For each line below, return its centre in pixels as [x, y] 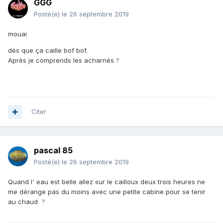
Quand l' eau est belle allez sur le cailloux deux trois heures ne [107, 182]
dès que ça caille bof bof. [49, 51]
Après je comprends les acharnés [62, 60]
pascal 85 [53, 151]
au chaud [25, 202]
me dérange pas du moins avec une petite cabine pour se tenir [107, 192]
